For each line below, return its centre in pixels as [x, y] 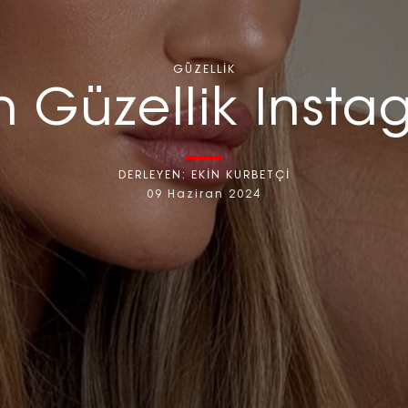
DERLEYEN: [154, 175]
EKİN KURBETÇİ [240, 175]
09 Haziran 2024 [204, 194]
